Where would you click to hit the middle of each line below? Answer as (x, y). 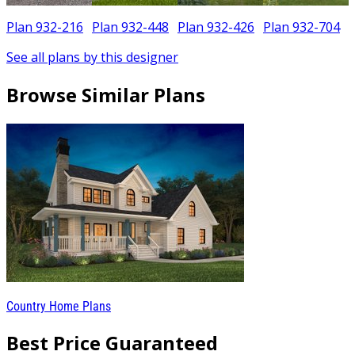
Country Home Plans (59, 306)
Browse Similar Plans (106, 94)
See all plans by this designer (92, 57)
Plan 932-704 (302, 27)
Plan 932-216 (45, 27)
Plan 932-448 (130, 27)
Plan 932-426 (216, 27)
